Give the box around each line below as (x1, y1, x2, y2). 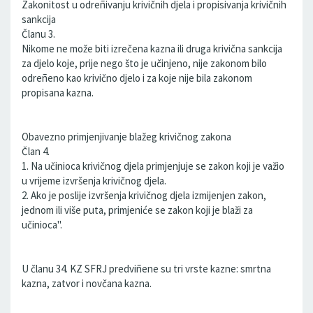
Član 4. (22, 145, 50, 158)
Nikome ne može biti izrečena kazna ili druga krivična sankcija (22, 42, 282, 55)
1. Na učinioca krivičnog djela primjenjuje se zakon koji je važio (22, 159, 284, 173)
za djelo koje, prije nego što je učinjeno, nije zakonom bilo (22, 57, 267, 70)
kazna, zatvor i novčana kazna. (22, 277, 152, 290)
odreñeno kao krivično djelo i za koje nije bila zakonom (22, 71, 252, 85)
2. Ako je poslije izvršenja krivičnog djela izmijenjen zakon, (22, 189, 266, 202)
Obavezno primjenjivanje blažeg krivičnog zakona (22, 130, 231, 143)
